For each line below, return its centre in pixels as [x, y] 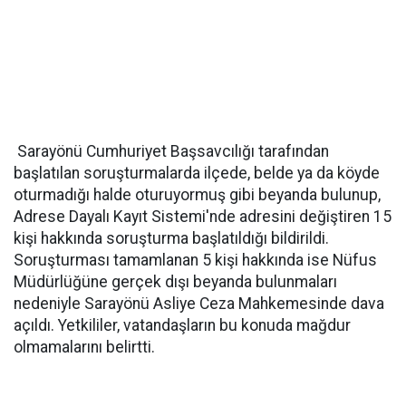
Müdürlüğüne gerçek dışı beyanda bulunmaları [175, 282]
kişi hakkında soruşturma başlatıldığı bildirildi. [171, 238]
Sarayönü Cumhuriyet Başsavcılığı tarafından [171, 151]
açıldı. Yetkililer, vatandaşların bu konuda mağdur [182, 325]
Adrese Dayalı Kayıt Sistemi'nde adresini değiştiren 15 [203, 217]
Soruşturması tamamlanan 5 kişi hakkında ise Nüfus [195, 260]
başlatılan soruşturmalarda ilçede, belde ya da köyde [197, 173]
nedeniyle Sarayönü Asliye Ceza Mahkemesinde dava [199, 304]
